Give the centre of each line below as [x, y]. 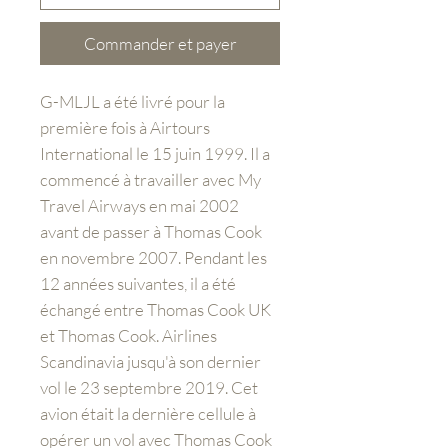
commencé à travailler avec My [150, 179]
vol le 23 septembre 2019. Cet [149, 387]
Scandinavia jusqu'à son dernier [150, 361]
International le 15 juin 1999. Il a [155, 153]
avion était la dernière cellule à [148, 413]
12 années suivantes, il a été [138, 283]
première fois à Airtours [125, 127]
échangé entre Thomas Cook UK [155, 309]
